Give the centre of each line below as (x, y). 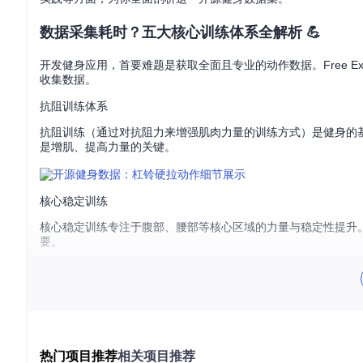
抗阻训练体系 (74, 106)
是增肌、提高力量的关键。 (108, 147)
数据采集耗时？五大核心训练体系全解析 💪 (180, 32)
